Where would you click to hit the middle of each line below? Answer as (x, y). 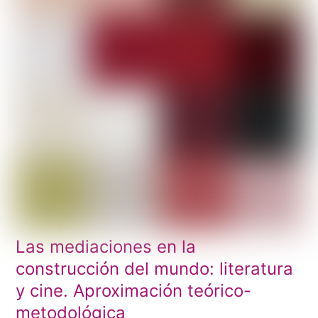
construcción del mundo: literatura (155, 269)
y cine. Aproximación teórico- (134, 291)
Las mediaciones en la (106, 247)
